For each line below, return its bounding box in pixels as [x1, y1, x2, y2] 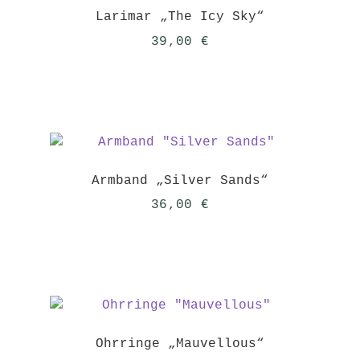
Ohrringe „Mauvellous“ [96, 336, 264, 351]
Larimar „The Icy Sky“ [96, 10, 264, 25]
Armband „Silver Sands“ [92, 173, 268, 188]
